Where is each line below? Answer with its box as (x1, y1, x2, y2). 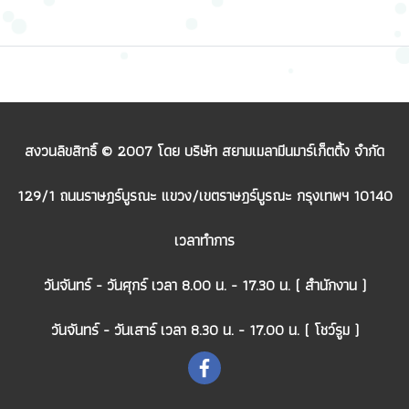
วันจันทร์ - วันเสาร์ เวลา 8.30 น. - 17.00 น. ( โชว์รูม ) (50, 317, 359, 343)
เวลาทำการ (174, 227, 235, 254)
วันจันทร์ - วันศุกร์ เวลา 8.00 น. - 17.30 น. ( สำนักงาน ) (43, 272, 366, 299)
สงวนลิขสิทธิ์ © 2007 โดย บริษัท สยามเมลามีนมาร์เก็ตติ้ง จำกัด (25, 138, 384, 164)
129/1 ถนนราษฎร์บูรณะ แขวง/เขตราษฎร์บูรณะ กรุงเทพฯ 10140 (16, 183, 393, 209)
